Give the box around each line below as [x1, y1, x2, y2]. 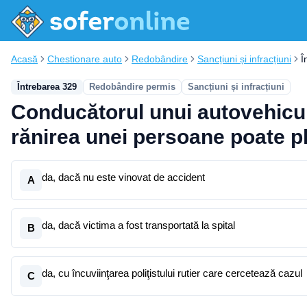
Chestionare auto [47, 53, 122, 64]
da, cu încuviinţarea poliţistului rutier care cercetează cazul [42, 267, 302, 279]
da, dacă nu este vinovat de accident [42, 171, 205, 183]
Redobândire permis [89, 82, 175, 92]
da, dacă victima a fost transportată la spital [42, 219, 235, 231]
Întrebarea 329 [17, 82, 77, 92]
